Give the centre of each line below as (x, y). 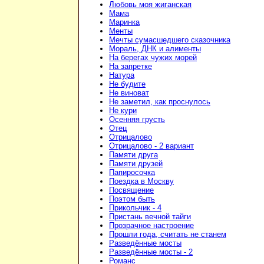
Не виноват (129, 93)
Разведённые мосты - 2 (151, 252)
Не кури (123, 111)
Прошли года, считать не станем (168, 235)
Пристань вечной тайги (150, 217)
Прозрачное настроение (151, 226)
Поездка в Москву (141, 181)
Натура (122, 75)
